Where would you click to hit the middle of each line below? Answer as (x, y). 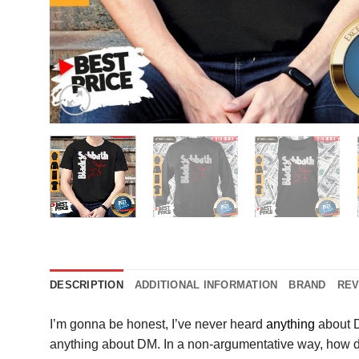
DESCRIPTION (87, 285)
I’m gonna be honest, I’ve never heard (158, 325)
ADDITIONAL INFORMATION (206, 285)
